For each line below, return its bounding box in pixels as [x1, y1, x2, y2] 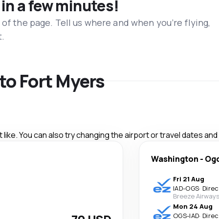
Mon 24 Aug [173, 201, 213, 211]
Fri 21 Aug [173, 174, 204, 183]
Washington [151, 153, 198, 164]
